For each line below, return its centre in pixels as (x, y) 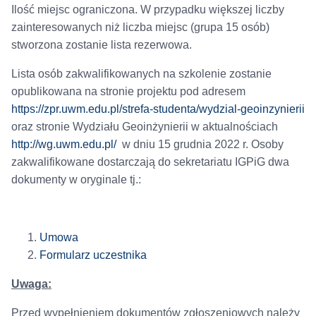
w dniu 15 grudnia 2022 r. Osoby (200, 145)
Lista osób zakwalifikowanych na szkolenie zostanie (141, 74)
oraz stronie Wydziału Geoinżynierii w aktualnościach (144, 127)
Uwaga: (31, 284)
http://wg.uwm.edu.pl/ (63, 145)
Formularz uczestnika (93, 255)
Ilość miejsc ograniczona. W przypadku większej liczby (147, 10)
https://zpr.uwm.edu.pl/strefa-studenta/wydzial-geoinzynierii (158, 109)
